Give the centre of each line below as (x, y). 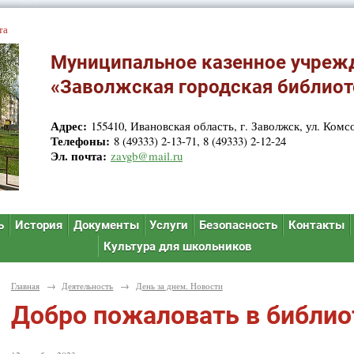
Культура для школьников (177, 246)
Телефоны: (80, 140)
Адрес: (69, 125)
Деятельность (88, 285)
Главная (25, 285)
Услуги (169, 225)
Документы (106, 225)
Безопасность (239, 225)
